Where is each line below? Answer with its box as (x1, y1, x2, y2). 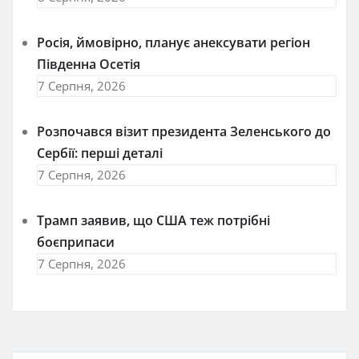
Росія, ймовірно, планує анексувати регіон (37, 33, 310, 51)
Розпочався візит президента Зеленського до (37, 122, 331, 140)
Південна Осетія (37, 54, 140, 73)
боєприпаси (37, 232, 115, 251)
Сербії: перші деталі (37, 143, 163, 162)
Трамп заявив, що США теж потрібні (37, 211, 270, 229)
